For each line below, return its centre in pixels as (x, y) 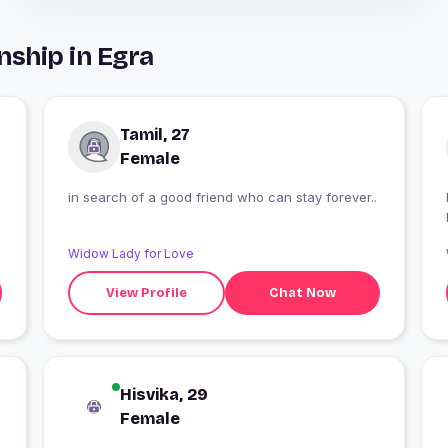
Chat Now (303, 292)
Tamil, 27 (154, 135)
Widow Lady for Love (130, 254)
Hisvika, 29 (163, 395)
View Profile (147, 292)
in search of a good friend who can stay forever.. (222, 197)
